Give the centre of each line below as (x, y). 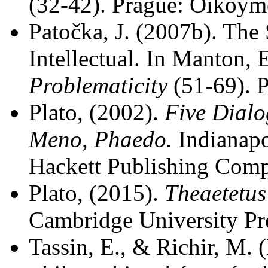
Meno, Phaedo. (100, 139)
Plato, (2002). (97, 112)
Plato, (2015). (97, 193)
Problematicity (98, 85)
